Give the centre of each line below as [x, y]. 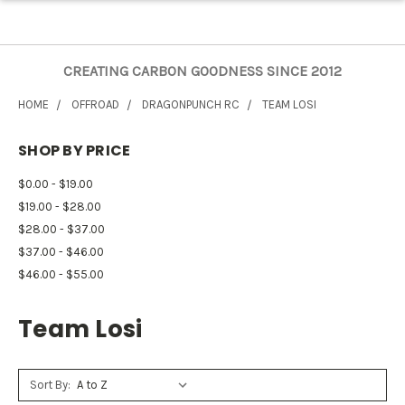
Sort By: [50, 385]
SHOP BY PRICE [75, 151]
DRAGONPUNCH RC [191, 104]
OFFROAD [95, 104]
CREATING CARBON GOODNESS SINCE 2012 [202, 71]
